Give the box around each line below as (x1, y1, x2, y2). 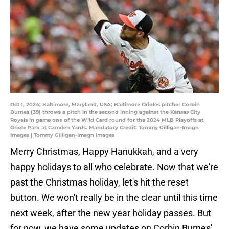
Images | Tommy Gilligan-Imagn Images (10, 132, 114, 139)
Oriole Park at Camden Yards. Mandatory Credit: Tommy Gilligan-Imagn (10, 124, 199, 131)
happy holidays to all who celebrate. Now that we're (10, 162, 218, 173)
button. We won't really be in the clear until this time (10, 192, 218, 203)
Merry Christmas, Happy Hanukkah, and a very (10, 146, 198, 157)
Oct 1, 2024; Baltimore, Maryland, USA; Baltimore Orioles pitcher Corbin (10, 101, 200, 108)
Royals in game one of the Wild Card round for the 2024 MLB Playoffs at (10, 117, 203, 124)
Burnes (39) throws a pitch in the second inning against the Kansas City (10, 109, 200, 116)
